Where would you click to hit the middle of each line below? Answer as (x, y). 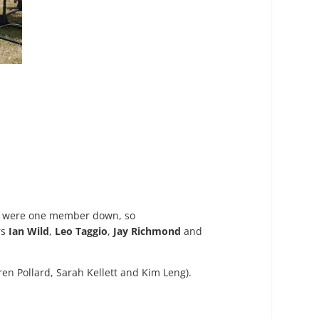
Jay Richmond (147, 231)
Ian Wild (29, 231)
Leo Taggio (81, 231)
